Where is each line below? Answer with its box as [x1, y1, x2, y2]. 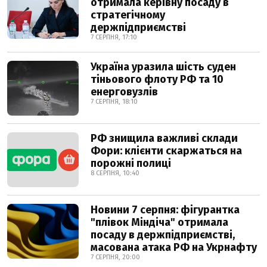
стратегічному [91, 8, 165, 21]
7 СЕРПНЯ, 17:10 [91, 33, 137, 41]
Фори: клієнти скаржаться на [91, 144, 242, 157]
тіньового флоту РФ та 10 [91, 73, 223, 86]
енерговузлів [91, 85, 158, 98]
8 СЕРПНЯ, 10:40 [91, 169, 139, 177]
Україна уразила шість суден [91, 60, 236, 73]
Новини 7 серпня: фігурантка [91, 203, 240, 216]
